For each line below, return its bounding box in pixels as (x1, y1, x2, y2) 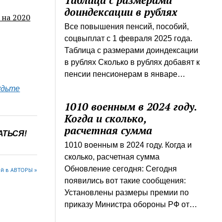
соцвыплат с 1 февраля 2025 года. (64, 34, 193, 43)
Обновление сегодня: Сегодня (64, 165, 177, 173)
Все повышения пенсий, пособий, (64, 22, 189, 31)
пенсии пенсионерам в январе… (64, 70, 186, 79)
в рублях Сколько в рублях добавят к (64, 58, 200, 67)
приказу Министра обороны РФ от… (64, 200, 198, 209)
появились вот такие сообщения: (64, 176, 186, 185)
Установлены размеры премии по (64, 188, 189, 197)
